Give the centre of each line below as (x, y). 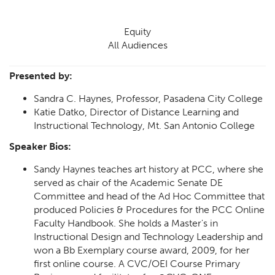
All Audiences (137, 45)
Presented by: (41, 76)
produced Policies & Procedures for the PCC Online (149, 209)
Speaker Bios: (40, 146)
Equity (137, 31)
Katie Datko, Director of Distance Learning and (136, 112)
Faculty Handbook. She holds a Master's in (126, 223)
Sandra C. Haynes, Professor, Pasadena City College (148, 98)
